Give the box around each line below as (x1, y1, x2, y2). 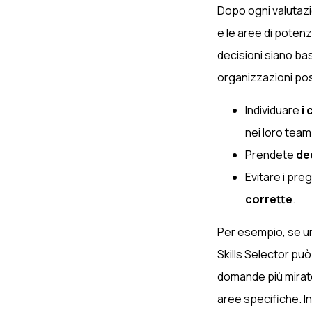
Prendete (245, 146, 296, 162)
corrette (245, 191, 292, 207)
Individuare (245, 102, 302, 118)
